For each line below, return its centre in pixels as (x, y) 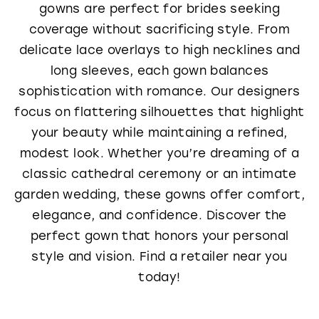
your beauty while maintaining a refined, (159, 132)
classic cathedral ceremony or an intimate (159, 173)
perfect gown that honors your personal (159, 235)
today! (159, 276)
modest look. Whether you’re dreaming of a (159, 152)
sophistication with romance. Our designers (159, 90)
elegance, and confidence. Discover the (159, 214)
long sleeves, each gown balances (159, 70)
